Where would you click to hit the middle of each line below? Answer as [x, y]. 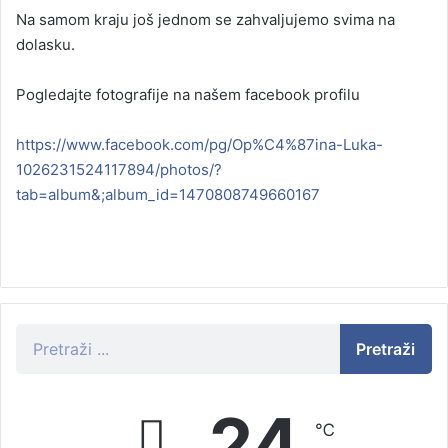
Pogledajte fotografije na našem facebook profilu [188, 95]
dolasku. [45, 45]
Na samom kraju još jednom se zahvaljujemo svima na [205, 20]
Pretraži [386, 349]
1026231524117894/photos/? [119, 170]
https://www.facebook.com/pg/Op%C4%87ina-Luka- [199, 145]
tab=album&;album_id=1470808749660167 [168, 195]
